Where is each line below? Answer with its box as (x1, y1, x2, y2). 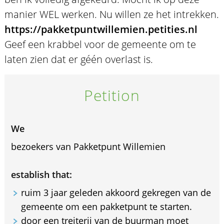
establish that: (10, 168, 72, 181)
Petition (83, 85, 140, 106)
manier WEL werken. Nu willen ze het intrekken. (4, 7, 219, 21)
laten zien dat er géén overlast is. (4, 52, 153, 66)
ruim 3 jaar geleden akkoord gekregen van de (20, 186, 211, 199)
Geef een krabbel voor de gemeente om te (4, 37, 196, 51)
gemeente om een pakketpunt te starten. (20, 200, 192, 213)
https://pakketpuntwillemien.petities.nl (4, 22, 197, 36)
